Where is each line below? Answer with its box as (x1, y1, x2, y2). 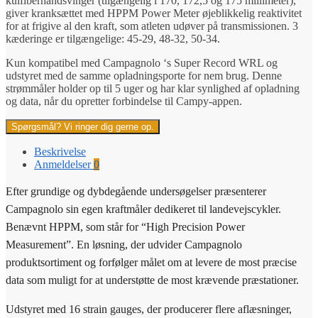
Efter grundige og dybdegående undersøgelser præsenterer (6, 185, 266, 197)
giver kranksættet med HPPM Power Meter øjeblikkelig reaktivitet (6, 6, 302, 19)
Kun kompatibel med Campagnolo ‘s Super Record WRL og (6, 56, 278, 69)
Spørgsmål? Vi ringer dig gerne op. (11, 121, 154, 132)
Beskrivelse (34, 145, 86, 158)
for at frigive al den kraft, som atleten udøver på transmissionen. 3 (6, 19, 298, 32)
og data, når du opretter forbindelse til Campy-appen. (6, 94, 242, 107)
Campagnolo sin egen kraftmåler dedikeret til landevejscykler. (6, 202, 281, 215)
